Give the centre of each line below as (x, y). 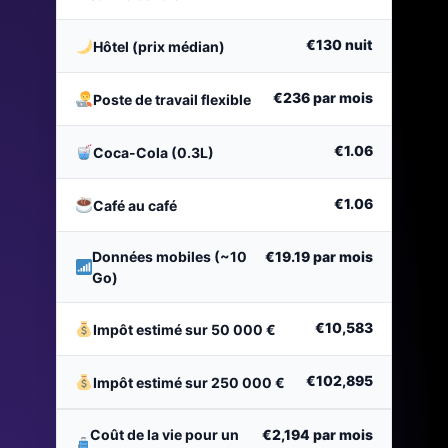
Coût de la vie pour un (165, 435)
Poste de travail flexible (172, 99)
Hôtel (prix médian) (159, 46)
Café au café (135, 205)
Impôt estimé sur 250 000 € (189, 382)
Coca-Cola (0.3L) (154, 152)
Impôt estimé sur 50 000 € (185, 329)
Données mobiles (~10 (170, 257)
